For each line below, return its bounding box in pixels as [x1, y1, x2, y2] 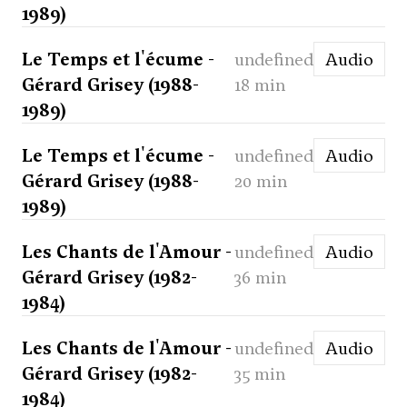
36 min [234, 265, 286, 290]
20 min [234, 169, 287, 194]
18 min [234, 73, 285, 97]
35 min [234, 362, 285, 386]
